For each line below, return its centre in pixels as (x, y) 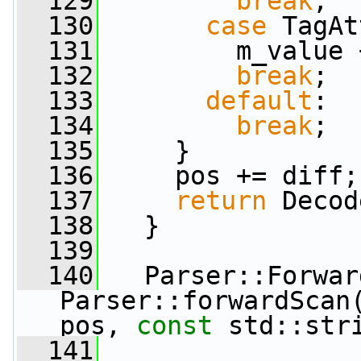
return (221, 201)
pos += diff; (228, 176)
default (259, 101)
